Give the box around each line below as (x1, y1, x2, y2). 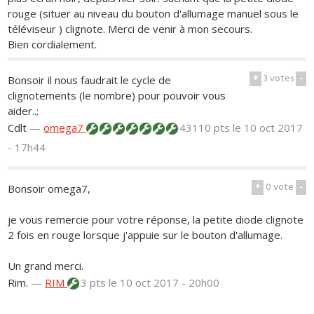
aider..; (8, 103, 39, 118)
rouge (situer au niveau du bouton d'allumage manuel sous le (8, 6, 299, 21)
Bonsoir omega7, (8, 181, 91, 196)
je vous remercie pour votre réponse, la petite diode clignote (8, 212, 304, 226)
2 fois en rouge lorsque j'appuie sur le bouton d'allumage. (8, 227, 283, 242)
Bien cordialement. (8, 37, 97, 52)
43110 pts (177, 120, 233, 135)
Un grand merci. (8, 258, 84, 273)
